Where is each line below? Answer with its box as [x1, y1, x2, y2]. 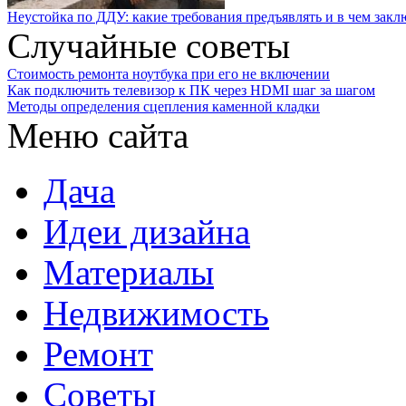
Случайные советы [7, 26, 290, 65]
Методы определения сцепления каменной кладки [7, 99, 320, 114]
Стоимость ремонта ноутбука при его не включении [7, 66, 330, 82]
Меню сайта [7, 116, 188, 155]
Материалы [43, 253, 214, 292]
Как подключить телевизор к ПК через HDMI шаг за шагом [7, 82, 375, 98]
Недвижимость [43, 294, 269, 333]
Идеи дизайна [43, 212, 250, 251]
